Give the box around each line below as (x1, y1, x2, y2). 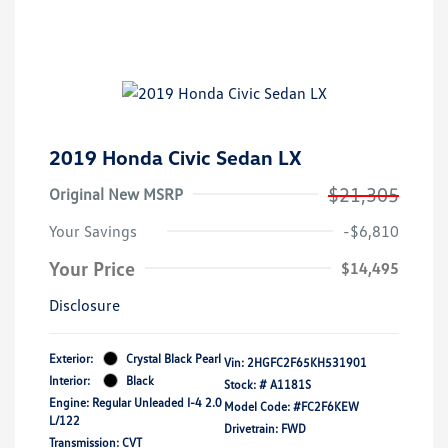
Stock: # (224, 376, 267, 392)
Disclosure (49, 294, 120, 315)
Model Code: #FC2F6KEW (224, 398, 359, 414)
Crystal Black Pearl (126, 350, 221, 366)
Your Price (49, 255, 135, 280)
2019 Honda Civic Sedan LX (49, 144, 301, 169)
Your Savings (49, 220, 137, 241)
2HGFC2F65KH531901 (247, 354, 367, 370)
